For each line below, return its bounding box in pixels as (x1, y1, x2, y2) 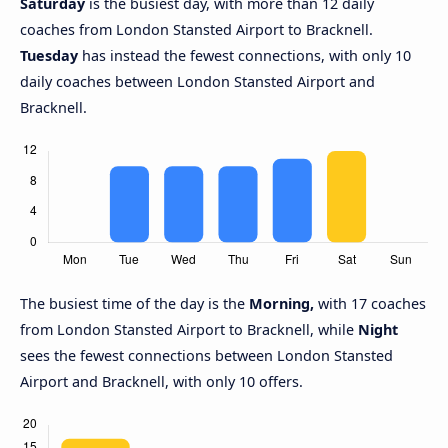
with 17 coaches (314, 294, 426, 314)
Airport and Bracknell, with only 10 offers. (20, 372, 303, 392)
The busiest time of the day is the (20, 294, 249, 314)
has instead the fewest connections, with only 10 (78, 46, 411, 66)
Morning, (249, 294, 314, 314)
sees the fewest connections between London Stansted (20, 346, 393, 366)
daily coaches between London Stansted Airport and (20, 72, 375, 92)
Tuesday (20, 46, 78, 66)
